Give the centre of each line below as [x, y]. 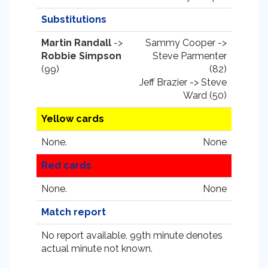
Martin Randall [76, 43]
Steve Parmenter [190, 56]
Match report [74, 212]
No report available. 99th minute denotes [132, 235]
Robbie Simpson [81, 56]
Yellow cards [73, 119]
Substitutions [74, 19]
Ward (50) [205, 95]
